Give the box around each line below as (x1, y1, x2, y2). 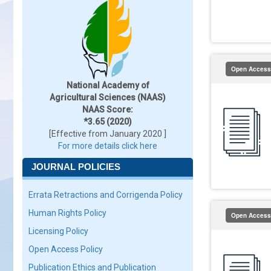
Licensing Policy (28, 226, 88, 236)
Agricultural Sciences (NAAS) (50, 93, 166, 102)
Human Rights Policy (28, 208, 106, 218)
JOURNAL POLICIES (31, 162, 120, 172)
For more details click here (58, 141, 157, 151)
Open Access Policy (28, 244, 103, 254)
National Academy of (66, 80, 149, 90)
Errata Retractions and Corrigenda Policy (28, 190, 183, 200)
